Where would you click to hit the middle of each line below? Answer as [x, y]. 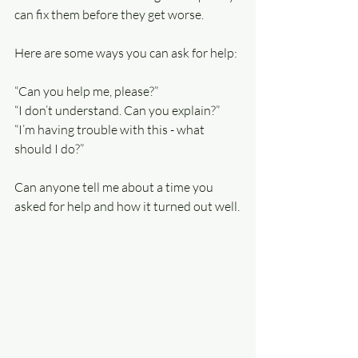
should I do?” [49, 149]
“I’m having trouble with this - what [111, 129]
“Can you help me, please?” [86, 91]
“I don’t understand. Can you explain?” [117, 110]
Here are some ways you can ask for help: [126, 53]
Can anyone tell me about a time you [115, 187]
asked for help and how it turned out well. [127, 206]
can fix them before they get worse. [109, 14]
